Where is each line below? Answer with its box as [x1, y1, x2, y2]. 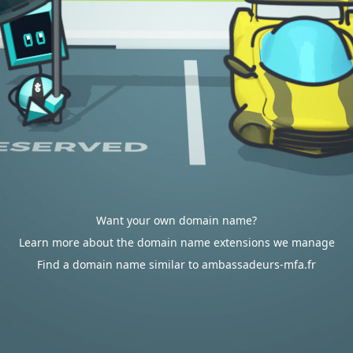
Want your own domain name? [96, 213, 257, 228]
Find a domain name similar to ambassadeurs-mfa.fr [37, 257, 316, 272]
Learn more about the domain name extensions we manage [18, 235, 335, 250]
